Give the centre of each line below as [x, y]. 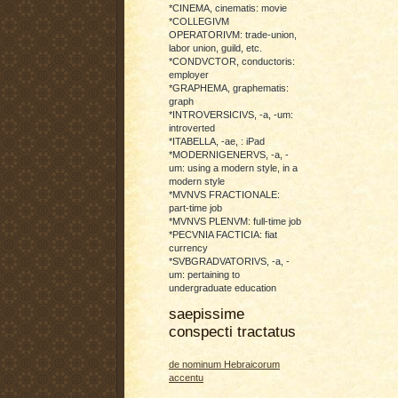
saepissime [207, 314]
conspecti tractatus [232, 331]
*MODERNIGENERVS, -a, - [229, 154]
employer [189, 74]
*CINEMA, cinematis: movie [228, 8]
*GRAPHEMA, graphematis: [229, 88]
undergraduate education [223, 287]
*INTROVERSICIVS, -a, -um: [231, 114]
